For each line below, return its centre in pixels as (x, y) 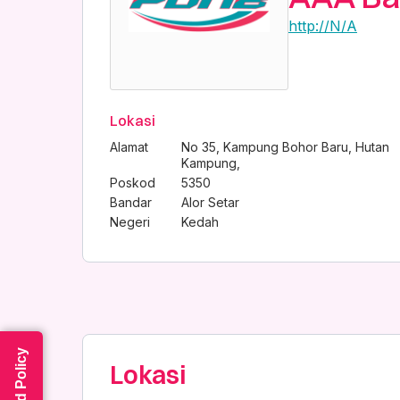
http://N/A (323, 25)
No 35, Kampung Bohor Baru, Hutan (285, 147)
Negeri (130, 222)
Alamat (129, 147)
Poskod (133, 183)
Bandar (131, 202)
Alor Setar (210, 202)
